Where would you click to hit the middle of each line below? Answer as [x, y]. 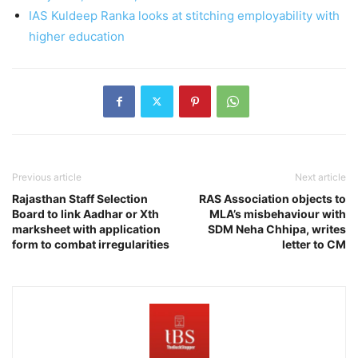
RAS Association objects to [272, 198]
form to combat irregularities [91, 244]
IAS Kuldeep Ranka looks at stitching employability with [184, 15]
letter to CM [314, 244]
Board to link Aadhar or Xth [86, 213]
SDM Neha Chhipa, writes [277, 229]
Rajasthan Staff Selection [80, 198]
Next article [320, 177]
